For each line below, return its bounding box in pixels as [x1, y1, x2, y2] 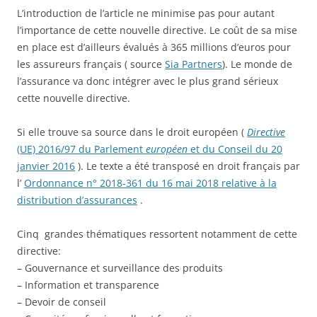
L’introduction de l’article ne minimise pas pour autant [17, 6, 275, 20]
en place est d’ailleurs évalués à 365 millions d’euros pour [17, 40, 291, 54]
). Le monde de [222, 57, 292, 71]
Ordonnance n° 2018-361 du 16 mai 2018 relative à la [24, 175, 277, 190]
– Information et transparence [17, 277, 159, 292]
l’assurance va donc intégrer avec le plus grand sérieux [17, 74, 278, 88]
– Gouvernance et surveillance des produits [17, 260, 223, 275]
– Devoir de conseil [17, 294, 106, 309]
